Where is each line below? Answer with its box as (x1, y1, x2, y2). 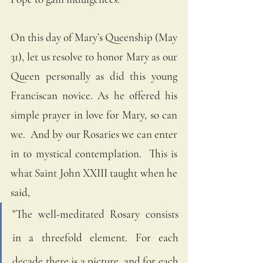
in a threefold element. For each (12, 230, 178, 244)
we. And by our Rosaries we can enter (11, 127, 177, 141)
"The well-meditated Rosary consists (12, 207, 178, 221)
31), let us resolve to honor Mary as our (11, 49, 177, 63)
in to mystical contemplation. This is (11, 146, 177, 160)
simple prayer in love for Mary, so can (11, 107, 177, 122)
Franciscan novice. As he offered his (11, 88, 177, 102)
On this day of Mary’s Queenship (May (11, 30, 177, 44)
